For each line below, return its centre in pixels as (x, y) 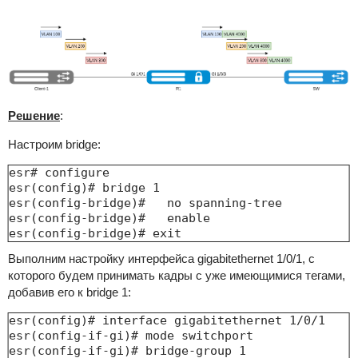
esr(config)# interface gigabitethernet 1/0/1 (167, 321)
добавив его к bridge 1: (69, 292)
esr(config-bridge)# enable (109, 219)
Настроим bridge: (54, 145)
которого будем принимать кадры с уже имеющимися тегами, (176, 276)
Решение (34, 116)
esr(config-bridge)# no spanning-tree (145, 203)
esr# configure (59, 173)
